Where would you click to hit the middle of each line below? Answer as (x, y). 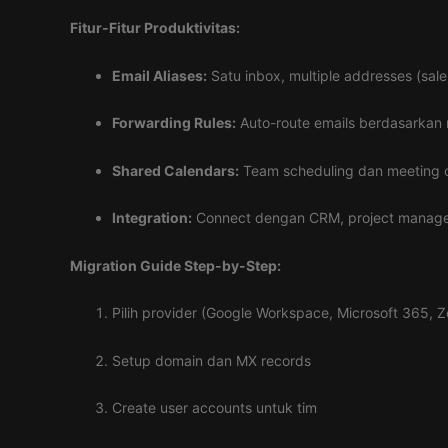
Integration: (152, 217)
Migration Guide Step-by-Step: (175, 265)
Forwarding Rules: (174, 122)
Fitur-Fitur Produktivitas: (155, 27)
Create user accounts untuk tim (214, 407)
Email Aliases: (159, 75)
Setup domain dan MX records (211, 360)
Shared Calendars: (175, 170)
